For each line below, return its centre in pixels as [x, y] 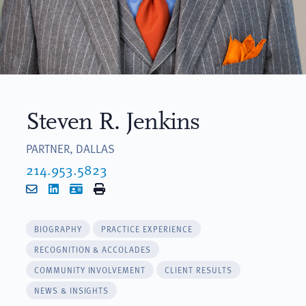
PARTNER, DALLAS [70, 148]
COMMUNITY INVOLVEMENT [90, 269]
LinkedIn [80, 188]
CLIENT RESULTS [198, 269]
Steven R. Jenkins [113, 121]
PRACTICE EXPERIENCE [147, 228]
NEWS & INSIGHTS [71, 290]
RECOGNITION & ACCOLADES [93, 249]
